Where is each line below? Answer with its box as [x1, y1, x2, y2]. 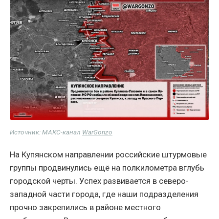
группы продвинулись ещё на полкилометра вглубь [10, 162, 204, 173]
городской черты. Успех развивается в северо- [10, 175, 189, 186]
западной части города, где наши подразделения [10, 189, 198, 199]
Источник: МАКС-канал [10, 128, 82, 136]
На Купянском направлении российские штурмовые [10, 149, 207, 159]
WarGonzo [82, 128, 112, 136]
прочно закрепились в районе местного [10, 202, 161, 212]
